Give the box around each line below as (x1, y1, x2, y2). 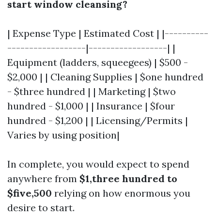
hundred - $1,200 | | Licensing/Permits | (7, 114, 188, 126)
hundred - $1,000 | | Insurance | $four (7, 100, 175, 112)
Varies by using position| (7, 129, 120, 141)
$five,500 (7, 187, 52, 199)
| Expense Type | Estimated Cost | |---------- (7, 27, 208, 39)
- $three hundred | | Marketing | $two (7, 85, 176, 97)
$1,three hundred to (79, 172, 177, 185)
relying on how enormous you (52, 187, 190, 199)
